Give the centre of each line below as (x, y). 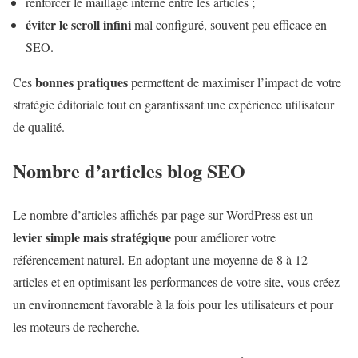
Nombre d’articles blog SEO (129, 170)
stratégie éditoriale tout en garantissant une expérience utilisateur (173, 104)
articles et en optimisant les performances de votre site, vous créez (176, 281)
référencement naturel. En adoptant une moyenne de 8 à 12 (160, 259)
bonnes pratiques (82, 82)
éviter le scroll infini (80, 24)
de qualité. (39, 126)
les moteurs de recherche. (76, 326)
